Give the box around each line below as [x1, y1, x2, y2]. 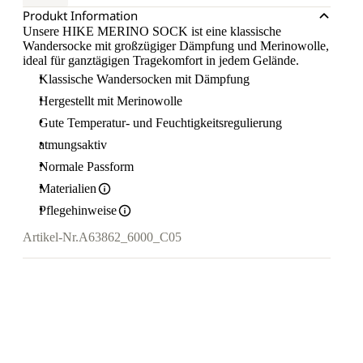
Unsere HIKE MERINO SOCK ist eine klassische [23, 24, 281, 39]
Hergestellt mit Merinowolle [39, 94, 182, 109]
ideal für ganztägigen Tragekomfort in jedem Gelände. [23, 53, 299, 68]
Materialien [39, 181, 96, 196]
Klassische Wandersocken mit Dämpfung [39, 72, 250, 87]
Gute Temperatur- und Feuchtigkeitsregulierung [39, 116, 282, 130]
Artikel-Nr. [23, 230, 79, 245]
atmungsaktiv [39, 138, 107, 152]
